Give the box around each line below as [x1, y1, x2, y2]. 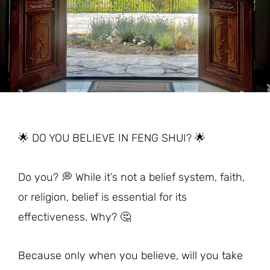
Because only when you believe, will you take [18, 249, 243, 263]
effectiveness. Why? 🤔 [18, 210, 131, 224]
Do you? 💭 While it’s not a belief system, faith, [18, 170, 245, 184]
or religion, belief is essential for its [18, 190, 187, 204]
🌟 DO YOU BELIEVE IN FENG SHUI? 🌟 [18, 131, 206, 145]
